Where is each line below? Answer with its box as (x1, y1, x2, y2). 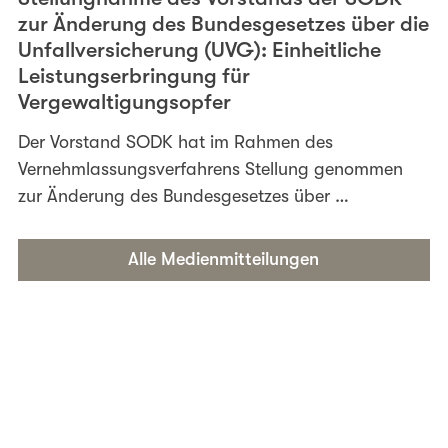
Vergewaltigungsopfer (18, 90, 232, 115)
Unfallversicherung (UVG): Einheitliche (18, 38, 382, 63)
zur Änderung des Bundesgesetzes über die (18, 12, 430, 37)
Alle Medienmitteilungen (128, 249, 320, 270)
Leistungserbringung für (18, 64, 251, 89)
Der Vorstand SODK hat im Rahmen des (18, 132, 334, 153)
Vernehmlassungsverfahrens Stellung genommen (18, 159, 404, 180)
